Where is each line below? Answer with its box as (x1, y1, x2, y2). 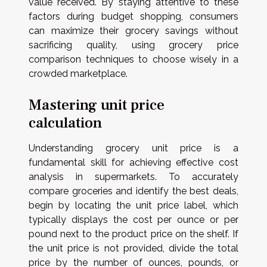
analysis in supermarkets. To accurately (29, 171, 238, 182)
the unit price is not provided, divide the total (29, 243, 238, 254)
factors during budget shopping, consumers (29, 10, 238, 22)
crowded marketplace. (29, 67, 128, 79)
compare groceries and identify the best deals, (29, 185, 238, 197)
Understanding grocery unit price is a (29, 142, 238, 154)
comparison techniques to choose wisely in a (29, 53, 238, 65)
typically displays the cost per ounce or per (29, 214, 238, 225)
